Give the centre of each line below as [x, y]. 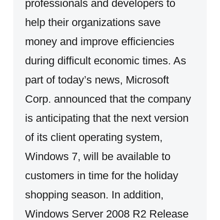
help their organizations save [93, 22]
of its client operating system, [94, 137]
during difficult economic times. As [105, 60]
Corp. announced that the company [108, 99]
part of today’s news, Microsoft [97, 80]
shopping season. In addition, [94, 194]
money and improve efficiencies [99, 41]
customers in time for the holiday [101, 175]
